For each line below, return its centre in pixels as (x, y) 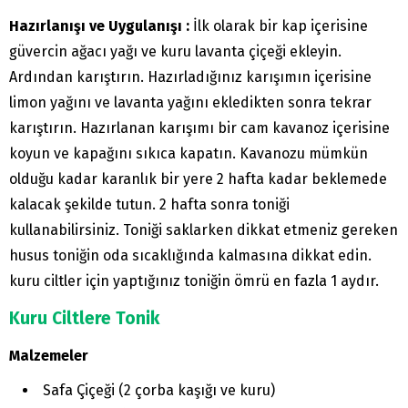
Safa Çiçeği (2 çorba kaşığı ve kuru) (159, 390)
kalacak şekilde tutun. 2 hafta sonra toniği (149, 204)
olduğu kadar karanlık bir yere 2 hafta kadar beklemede (198, 178)
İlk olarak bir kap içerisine (280, 25)
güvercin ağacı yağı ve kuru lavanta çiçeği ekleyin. (175, 51)
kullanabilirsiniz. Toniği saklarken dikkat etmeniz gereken (204, 229)
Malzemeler (49, 355)
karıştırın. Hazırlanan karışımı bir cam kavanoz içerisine (199, 127)
